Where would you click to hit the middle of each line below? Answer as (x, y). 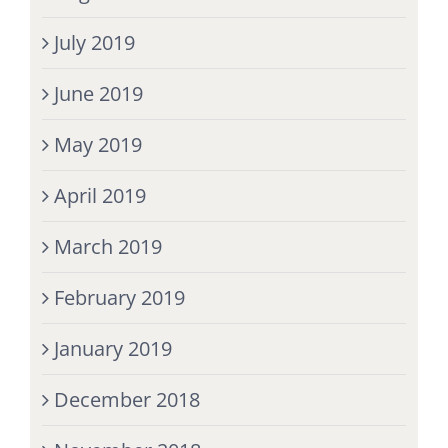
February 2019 (119, 297)
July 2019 (94, 42)
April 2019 (99, 195)
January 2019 (112, 348)
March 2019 (107, 246)
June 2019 (98, 93)
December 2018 (126, 399)
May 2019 (97, 144)
